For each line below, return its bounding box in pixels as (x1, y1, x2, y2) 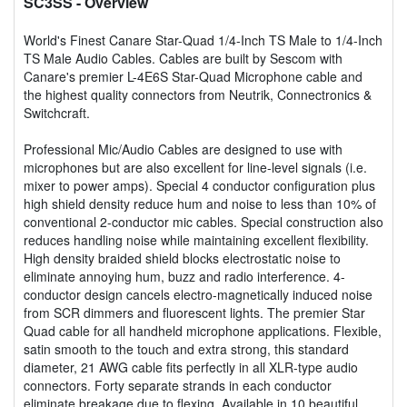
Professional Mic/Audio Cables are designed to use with (24, 139, 342, 158)
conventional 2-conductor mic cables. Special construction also (24, 212, 383, 231)
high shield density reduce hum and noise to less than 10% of (24, 194, 376, 213)
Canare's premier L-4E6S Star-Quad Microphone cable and (24, 66, 362, 85)
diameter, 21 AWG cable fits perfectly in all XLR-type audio (24, 357, 358, 376)
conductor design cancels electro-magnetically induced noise (24, 284, 372, 303)
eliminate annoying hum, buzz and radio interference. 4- (24, 266, 345, 285)
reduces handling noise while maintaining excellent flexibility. (24, 230, 369, 249)
